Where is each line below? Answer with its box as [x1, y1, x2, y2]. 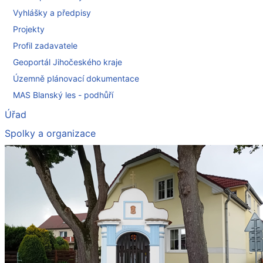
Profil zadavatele [13, 40, 77, 50]
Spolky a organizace [5, 127, 96, 140]
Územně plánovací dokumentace [13, 73, 139, 83]
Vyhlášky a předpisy [13, 7, 91, 18]
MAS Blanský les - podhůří [13, 89, 113, 100]
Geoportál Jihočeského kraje [13, 56, 122, 67]
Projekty [13, 23, 45, 34]
